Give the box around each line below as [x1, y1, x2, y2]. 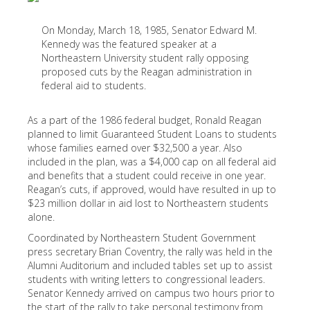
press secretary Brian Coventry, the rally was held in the [28, 245, 273, 258]
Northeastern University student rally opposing [42, 51, 248, 64]
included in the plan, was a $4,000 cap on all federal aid [28, 155, 276, 168]
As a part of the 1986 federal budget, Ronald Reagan [28, 113, 262, 127]
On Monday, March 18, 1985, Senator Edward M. [42, 24, 257, 37]
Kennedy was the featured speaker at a [42, 37, 217, 51]
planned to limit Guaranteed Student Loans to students [28, 127, 277, 140]
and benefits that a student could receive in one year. [28, 169, 266, 182]
